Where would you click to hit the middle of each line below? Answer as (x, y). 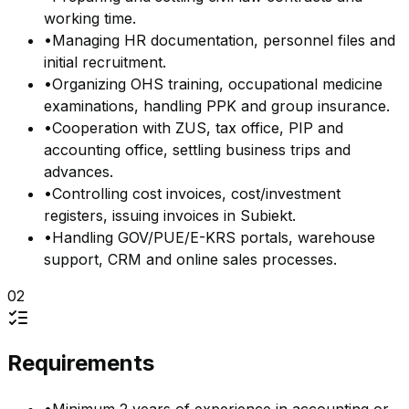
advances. (79, 172)
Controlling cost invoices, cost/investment (196, 194)
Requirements (81, 363)
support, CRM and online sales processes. (190, 260)
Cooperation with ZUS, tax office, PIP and (198, 128)
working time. (90, 19)
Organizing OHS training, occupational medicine (217, 84)
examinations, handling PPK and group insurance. (217, 106)
